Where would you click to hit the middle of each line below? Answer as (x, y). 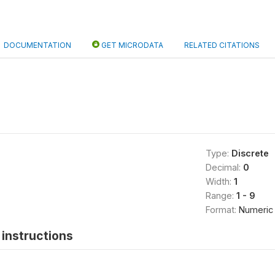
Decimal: (224, 167)
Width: (219, 181)
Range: (221, 196)
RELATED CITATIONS (222, 45)
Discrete (250, 153)
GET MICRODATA (131, 45)
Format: (222, 210)
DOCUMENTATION (37, 45)
